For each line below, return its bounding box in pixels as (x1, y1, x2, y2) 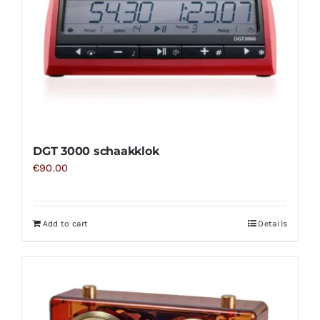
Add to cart (42, 218, 89, 229)
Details (258, 218, 288, 229)
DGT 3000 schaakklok (32, 144, 159, 158)
